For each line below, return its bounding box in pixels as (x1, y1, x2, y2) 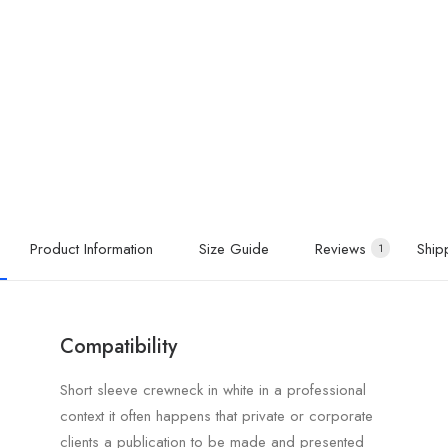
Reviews (314, 238, 366, 260)
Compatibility (60, 332, 177, 361)
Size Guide (198, 238, 269, 260)
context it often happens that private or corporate (60, 405, 373, 427)
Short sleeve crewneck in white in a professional (60, 379, 366, 401)
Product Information (29, 238, 153, 260)
